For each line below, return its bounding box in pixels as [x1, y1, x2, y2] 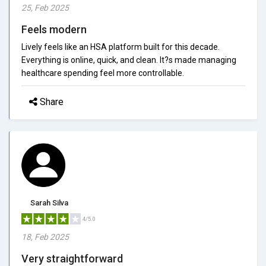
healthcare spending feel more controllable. [21, 68, 184, 78]
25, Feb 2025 [21, 2, 69, 12]
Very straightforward [21, 252, 123, 265]
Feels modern [21, 23, 87, 36]
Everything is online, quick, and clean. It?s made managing [21, 55, 236, 65]
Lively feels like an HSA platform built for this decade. [21, 42, 220, 52]
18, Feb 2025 [21, 232, 69, 242]
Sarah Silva [30, 198, 68, 207]
